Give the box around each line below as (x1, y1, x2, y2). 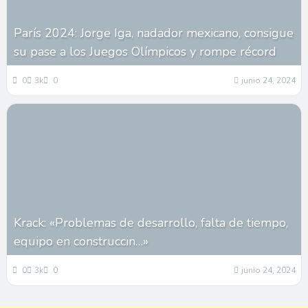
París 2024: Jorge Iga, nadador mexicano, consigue (13, 25, 294, 42)
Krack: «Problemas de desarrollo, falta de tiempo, (13, 214, 288, 232)
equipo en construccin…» (13, 233, 148, 250)
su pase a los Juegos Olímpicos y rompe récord (13, 43, 276, 60)
